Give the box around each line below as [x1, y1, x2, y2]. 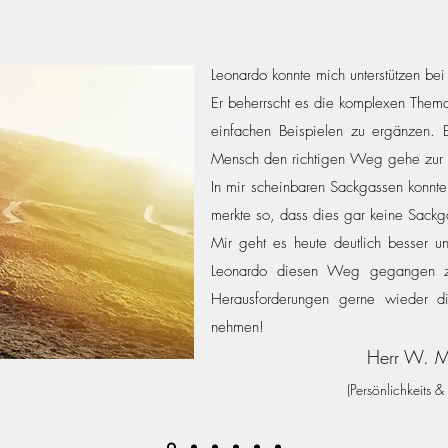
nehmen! [211, 317, 264, 337]
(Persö [347, 380, 380, 399]
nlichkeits [380, 380, 431, 399]
